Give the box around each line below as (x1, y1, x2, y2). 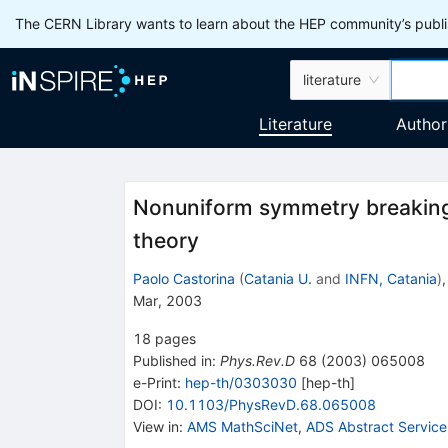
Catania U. (243, 269, 312, 287)
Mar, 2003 (132, 291, 202, 309)
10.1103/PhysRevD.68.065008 (165, 395, 376, 413)
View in (132, 417, 179, 435)
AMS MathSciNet (186, 417, 298, 435)
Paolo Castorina (132, 269, 235, 287)
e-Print (132, 373, 177, 391)
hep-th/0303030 (184, 373, 297, 391)
